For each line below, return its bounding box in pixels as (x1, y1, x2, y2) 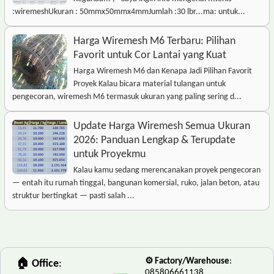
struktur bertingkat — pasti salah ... (12, 191, 135, 201)
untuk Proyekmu (73, 149, 146, 161)
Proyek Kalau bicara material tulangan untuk (73, 80, 226, 89)
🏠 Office (17, 258, 59, 270)
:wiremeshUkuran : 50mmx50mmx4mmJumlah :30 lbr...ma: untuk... (12, 7, 245, 17)
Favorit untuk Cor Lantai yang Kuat (73, 50, 226, 62)
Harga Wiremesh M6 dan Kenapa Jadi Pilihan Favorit (73, 67, 252, 76)
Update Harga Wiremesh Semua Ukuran (73, 120, 250, 133)
